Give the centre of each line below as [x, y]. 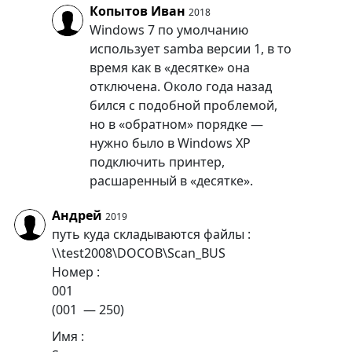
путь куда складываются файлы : [151, 234]
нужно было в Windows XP [170, 143]
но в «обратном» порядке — [176, 124]
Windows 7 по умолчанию [169, 29]
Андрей [77, 215]
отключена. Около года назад [180, 86]
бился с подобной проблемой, [183, 105]
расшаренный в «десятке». [171, 180]
